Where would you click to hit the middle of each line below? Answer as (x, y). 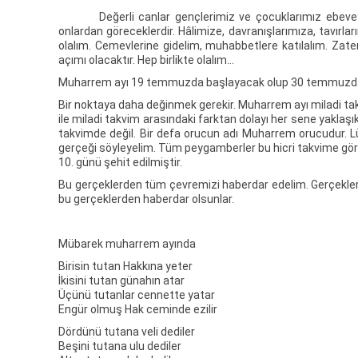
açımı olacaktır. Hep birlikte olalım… (146, 60)
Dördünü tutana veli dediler (127, 332)
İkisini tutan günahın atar (121, 280)
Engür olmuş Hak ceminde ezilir (138, 309)
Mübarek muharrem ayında (127, 244)
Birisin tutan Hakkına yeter (125, 266)
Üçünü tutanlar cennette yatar (137, 295)
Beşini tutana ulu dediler (120, 346)
